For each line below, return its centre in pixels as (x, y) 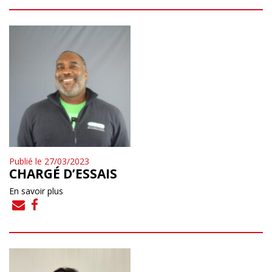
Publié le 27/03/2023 (49, 161)
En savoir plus (36, 191)
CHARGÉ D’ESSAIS (63, 173)
